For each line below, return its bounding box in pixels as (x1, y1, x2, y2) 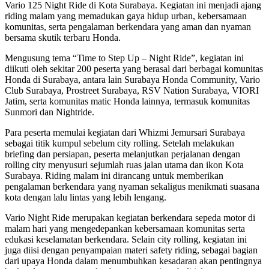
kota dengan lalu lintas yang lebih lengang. (5, 192, 166, 202)
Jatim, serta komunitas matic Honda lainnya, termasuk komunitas (5, 95, 250, 106)
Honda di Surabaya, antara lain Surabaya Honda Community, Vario (5, 74, 260, 85)
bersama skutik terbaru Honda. (5, 32, 121, 43)
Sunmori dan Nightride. (5, 106, 94, 117)
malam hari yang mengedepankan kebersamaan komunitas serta (5, 223, 245, 234)
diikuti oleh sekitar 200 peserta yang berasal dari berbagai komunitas (5, 63, 263, 74)
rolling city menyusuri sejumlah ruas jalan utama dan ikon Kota (5, 159, 244, 170)
